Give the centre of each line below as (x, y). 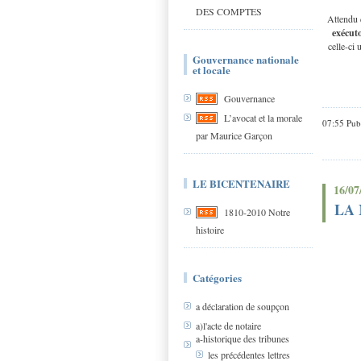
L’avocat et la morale (263, 118)
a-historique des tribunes (243, 338)
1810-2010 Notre (257, 212)
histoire (210, 230)
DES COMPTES (229, 11)
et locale (212, 70)
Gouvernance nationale (246, 59)
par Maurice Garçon (234, 135)
